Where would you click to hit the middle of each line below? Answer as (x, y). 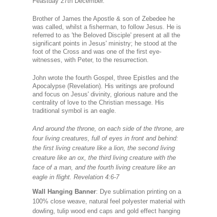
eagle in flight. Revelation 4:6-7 (76, 177)
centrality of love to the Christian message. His (98, 102)
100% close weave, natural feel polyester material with (108, 201)
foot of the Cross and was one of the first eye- (97, 52)
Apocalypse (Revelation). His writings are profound (103, 86)
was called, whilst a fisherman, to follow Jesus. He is (107, 27)
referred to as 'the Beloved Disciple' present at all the (106, 35)
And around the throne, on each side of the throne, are (108, 129)
